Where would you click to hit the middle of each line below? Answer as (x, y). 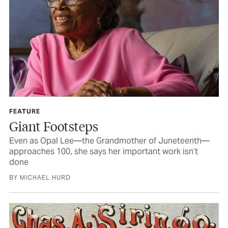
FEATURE (25, 111)
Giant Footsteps (54, 126)
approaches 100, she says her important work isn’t (104, 151)
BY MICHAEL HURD (40, 177)
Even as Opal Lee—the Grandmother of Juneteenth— (109, 140)
